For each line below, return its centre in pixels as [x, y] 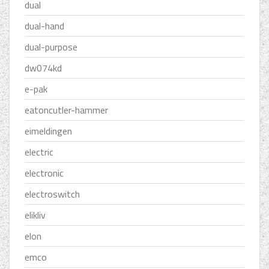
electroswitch [52, 194]
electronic [44, 173]
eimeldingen [48, 131]
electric [39, 152]
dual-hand [44, 26]
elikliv [35, 215]
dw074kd [43, 68]
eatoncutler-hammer [66, 110]
